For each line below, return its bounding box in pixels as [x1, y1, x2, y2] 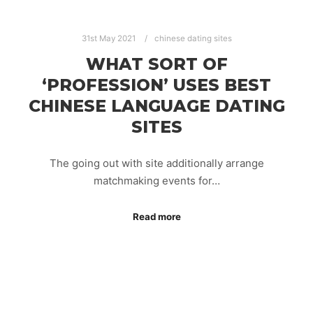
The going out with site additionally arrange [49, 156, 264, 170]
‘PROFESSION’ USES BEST [42, 74, 271, 95]
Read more [132, 210, 181, 222]
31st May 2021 [81, 34, 136, 43]
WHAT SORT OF [85, 53, 228, 74]
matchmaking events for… [93, 174, 220, 188]
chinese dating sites [154, 34, 232, 43]
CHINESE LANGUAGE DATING [28, 95, 285, 116]
